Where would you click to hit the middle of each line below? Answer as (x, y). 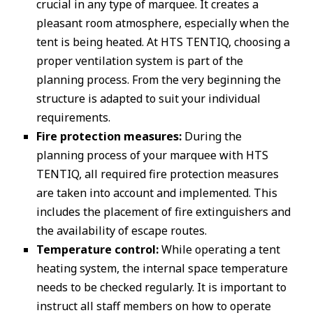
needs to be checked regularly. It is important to (161, 287)
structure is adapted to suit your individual (148, 99)
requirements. (73, 117)
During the (212, 136)
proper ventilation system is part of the (140, 61)
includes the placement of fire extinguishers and (163, 212)
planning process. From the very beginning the (159, 80)
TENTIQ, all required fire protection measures (158, 174)
